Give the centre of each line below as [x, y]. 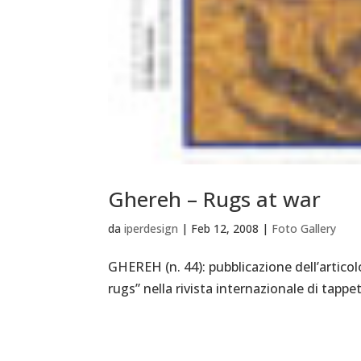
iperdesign [151, 229]
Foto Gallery [304, 229]
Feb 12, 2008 [225, 229]
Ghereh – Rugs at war [215, 199]
